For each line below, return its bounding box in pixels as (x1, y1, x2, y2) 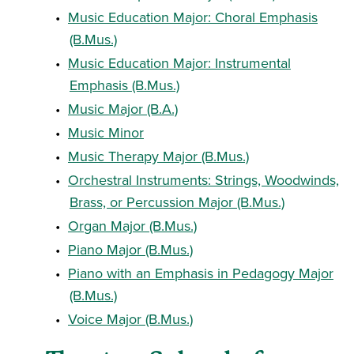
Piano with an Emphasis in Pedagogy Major (68, 263, 333, 283)
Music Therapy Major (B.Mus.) (68, 146, 249, 166)
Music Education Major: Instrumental (68, 53, 291, 73)
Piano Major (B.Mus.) (68, 239, 193, 259)
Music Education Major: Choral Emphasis (68, 7, 318, 27)
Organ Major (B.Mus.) (68, 216, 197, 235)
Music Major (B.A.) (68, 99, 178, 119)
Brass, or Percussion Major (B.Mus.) (70, 192, 284, 212)
